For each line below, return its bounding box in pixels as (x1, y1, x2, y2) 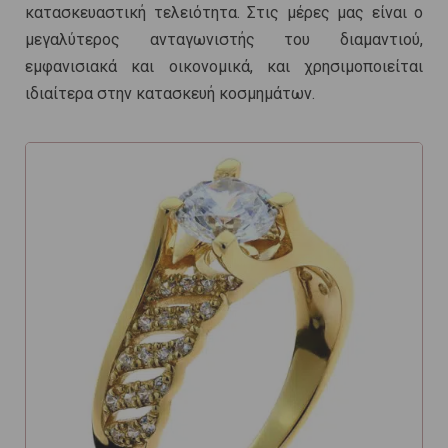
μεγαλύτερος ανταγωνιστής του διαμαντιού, (25, 30, 423, 50)
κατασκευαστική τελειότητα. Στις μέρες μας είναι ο (25, 3, 423, 23)
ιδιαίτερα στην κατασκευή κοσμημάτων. (25, 84, 315, 104)
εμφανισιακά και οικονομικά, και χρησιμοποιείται (25, 57, 423, 77)
